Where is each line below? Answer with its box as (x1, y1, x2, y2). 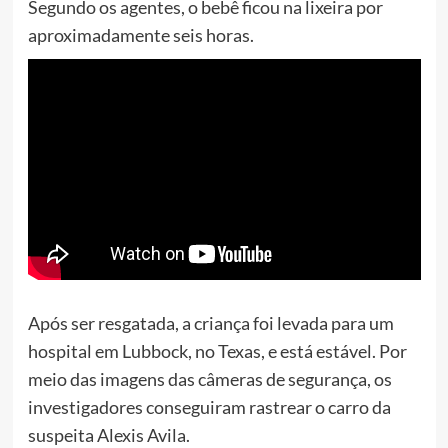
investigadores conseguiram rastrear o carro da (27, 396, 391, 419)
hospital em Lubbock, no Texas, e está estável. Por (27, 340, 407, 363)
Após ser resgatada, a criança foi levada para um (27, 312, 394, 335)
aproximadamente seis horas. (27, 24, 254, 47)
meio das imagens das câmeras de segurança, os (27, 368, 392, 391)
